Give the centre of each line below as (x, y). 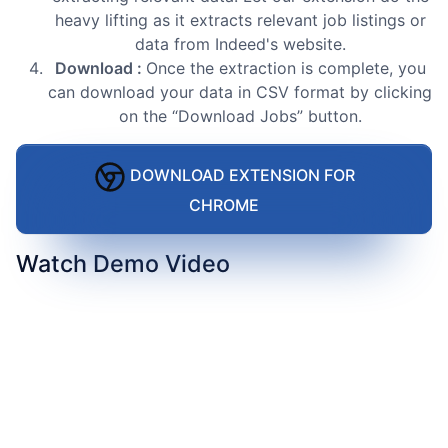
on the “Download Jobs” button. (240, 115)
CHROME (224, 204)
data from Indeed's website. (240, 43)
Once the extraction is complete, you (285, 67)
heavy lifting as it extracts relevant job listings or (240, 19)
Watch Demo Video (123, 263)
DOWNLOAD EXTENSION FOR (240, 175)
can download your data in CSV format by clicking (240, 91)
